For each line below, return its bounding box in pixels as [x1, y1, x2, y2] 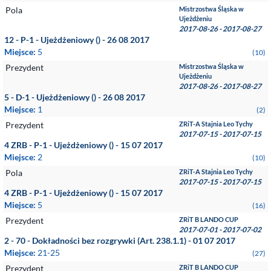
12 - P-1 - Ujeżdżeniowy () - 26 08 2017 [4, 34, 149, 45]
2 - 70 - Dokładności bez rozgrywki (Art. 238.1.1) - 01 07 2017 [4, 235, 235, 246]
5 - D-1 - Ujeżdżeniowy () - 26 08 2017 [4, 92, 145, 102]
